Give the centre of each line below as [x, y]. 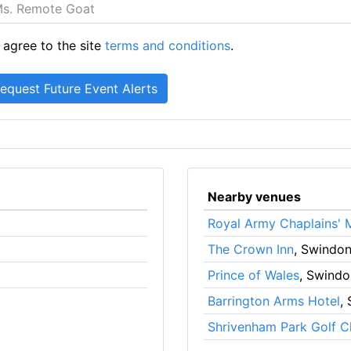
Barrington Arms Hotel [273, 300]
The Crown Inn [250, 249]
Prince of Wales [253, 275]
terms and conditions [168, 45]
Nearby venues [254, 196]
